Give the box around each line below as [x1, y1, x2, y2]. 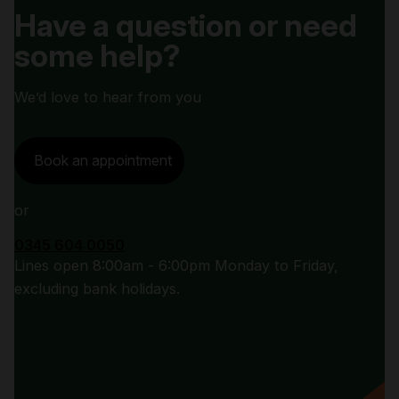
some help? [14, 37, 180, 75]
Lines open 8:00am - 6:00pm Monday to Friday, [14, 256, 338, 274]
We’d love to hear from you [14, 87, 201, 106]
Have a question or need [14, 6, 357, 45]
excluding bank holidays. [14, 279, 180, 297]
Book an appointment [34, 151, 172, 169]
